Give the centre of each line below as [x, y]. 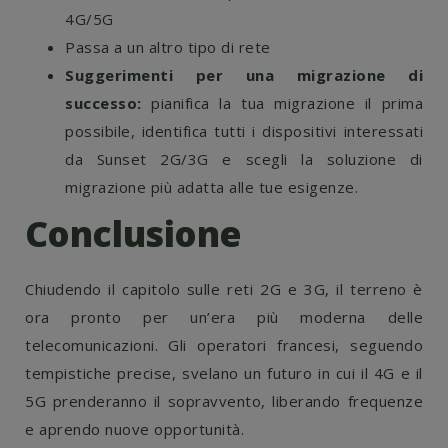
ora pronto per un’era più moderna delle [224, 317]
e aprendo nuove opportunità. [134, 429]
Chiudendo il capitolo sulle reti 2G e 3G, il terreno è [224, 289]
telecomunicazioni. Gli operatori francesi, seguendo [224, 345]
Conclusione [133, 233]
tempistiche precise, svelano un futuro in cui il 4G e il [224, 373]
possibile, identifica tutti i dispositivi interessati [244, 131]
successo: [103, 103]
